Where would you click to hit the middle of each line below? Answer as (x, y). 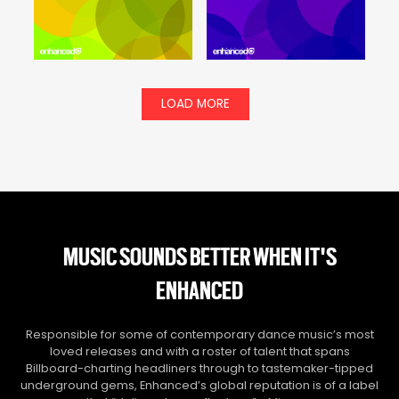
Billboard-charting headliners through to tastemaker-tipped (199, 368)
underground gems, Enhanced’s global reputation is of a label (199, 385)
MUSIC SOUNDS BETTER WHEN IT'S (199, 256)
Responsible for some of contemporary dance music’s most (199, 334)
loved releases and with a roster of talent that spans (199, 351)
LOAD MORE (195, 104)
